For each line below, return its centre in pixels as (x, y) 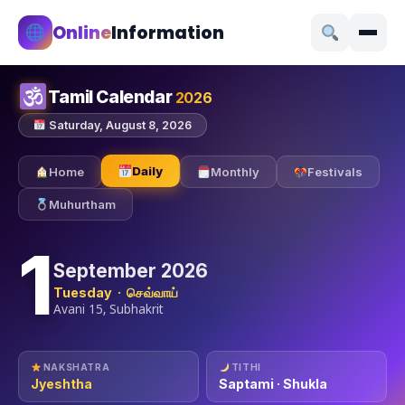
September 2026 (131, 271)
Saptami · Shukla (273, 384)
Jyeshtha (61, 384)
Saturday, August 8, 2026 (119, 125)
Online (82, 33)
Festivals (334, 172)
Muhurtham (82, 204)
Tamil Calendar (111, 97)
